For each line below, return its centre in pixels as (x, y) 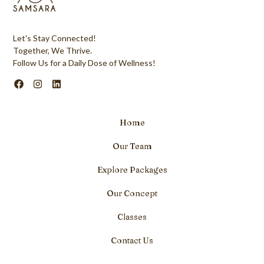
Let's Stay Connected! (55, 38)
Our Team (132, 146)
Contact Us (132, 240)
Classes (132, 217)
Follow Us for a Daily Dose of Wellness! (85, 63)
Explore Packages (132, 169)
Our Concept (132, 193)
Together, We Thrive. (53, 50)
